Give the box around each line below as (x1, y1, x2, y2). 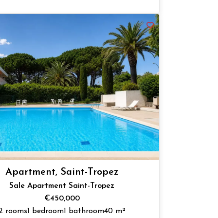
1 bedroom (27, 207, 64, 215)
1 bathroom (63, 207, 104, 215)
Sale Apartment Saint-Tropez (9, 182, 115, 190)
